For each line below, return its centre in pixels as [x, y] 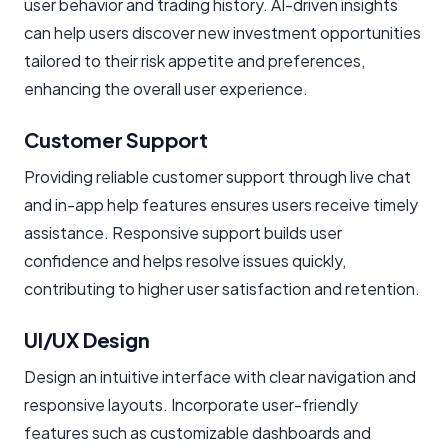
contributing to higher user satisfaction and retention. [222, 288]
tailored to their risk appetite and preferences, [194, 60]
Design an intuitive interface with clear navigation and [220, 376]
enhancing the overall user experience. [166, 88]
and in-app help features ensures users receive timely [221, 204]
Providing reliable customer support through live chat [217, 176]
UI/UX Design [87, 339]
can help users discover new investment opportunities [222, 32]
